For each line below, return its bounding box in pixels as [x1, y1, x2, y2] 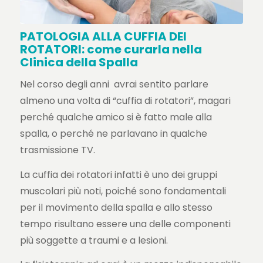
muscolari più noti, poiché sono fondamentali [19, 184, 226, 198]
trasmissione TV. [19, 143, 95, 157]
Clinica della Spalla [19, 53, 138, 70]
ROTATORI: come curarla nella [19, 41, 202, 58]
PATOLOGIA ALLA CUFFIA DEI [19, 28, 187, 45]
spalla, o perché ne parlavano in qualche [19, 127, 207, 141]
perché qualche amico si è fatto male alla [19, 110, 212, 124]
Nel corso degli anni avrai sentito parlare [19, 77, 208, 92]
